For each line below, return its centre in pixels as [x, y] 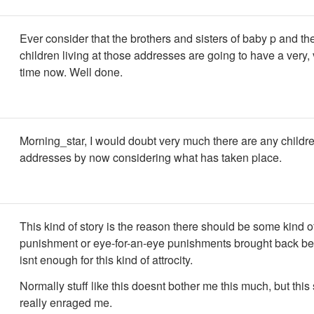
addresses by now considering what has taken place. [151, 157]
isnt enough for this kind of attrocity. [106, 260]
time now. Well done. [71, 72]
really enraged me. [66, 302]
